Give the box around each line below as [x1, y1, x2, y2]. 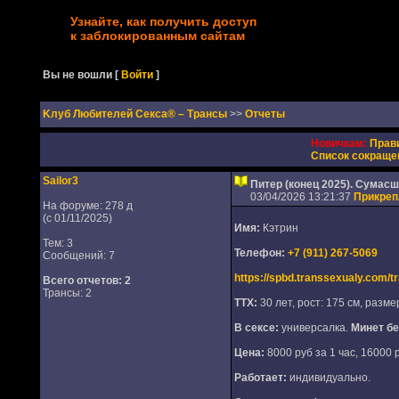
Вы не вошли [42, 69, 115, 81]
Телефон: [233, 247, 285, 259]
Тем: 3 [42, 237, 73, 249]
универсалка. [278, 322, 351, 334]
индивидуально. [286, 371, 370, 384]
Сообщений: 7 [42, 249, 115, 262]
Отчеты [244, 108, 285, 120]
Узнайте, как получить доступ [69, 14, 256, 28]
